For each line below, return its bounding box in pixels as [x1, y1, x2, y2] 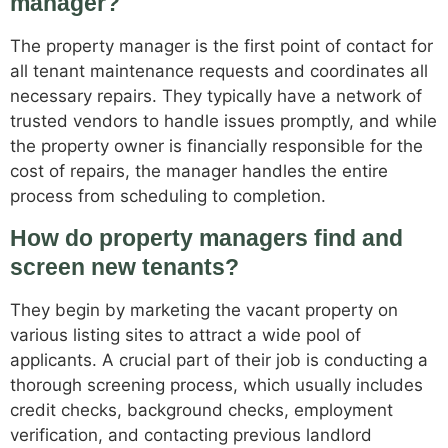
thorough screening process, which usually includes [10, 374, 423, 395]
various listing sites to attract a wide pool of [10, 324, 361, 345]
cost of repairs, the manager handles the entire [10, 161, 388, 182]
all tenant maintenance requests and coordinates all [10, 61, 428, 82]
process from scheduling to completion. [10, 186, 326, 207]
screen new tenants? [10, 253, 239, 280]
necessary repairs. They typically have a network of [10, 86, 422, 107]
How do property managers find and [10, 224, 403, 251]
